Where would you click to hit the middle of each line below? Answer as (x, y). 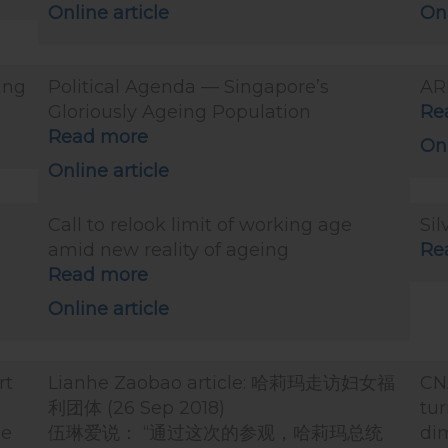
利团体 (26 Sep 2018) (136, 408)
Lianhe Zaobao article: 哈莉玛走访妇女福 (221, 383)
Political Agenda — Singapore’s (188, 87)
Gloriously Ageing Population (179, 112)
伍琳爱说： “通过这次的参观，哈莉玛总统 (215, 433)
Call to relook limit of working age (200, 225)
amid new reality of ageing (168, 250)
